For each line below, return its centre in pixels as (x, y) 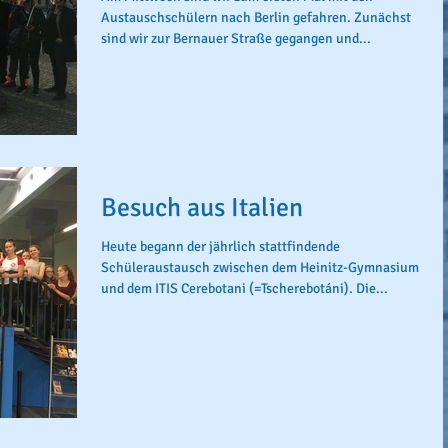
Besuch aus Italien (202, 208)
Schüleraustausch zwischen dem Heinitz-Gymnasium (260, 267)
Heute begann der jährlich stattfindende (220, 246)
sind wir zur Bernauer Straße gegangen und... (236, 38)
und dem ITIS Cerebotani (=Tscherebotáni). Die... (244, 288)
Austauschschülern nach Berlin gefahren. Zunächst (256, 17)
